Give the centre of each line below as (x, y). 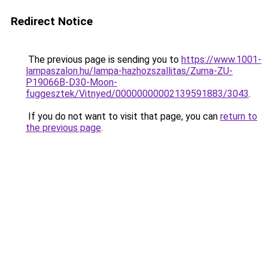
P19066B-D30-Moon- (71, 82)
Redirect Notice (52, 21)
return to (239, 116)
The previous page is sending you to (103, 60)
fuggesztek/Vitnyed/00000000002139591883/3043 (137, 94)
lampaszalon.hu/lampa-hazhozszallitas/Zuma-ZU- (129, 71)
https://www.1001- (221, 60)
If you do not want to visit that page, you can (123, 116)
